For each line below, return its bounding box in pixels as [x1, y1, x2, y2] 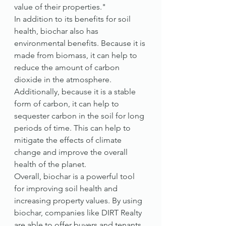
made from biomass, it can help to [14, 50, 139, 60]
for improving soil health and [14, 184, 120, 193]
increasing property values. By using [14, 196, 144, 205]
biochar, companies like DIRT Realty [14, 208, 144, 217]
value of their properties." [14, 2, 106, 12]
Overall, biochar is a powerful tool [14, 172, 137, 181]
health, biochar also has [14, 26, 100, 36]
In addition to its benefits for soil [14, 14, 133, 24]
